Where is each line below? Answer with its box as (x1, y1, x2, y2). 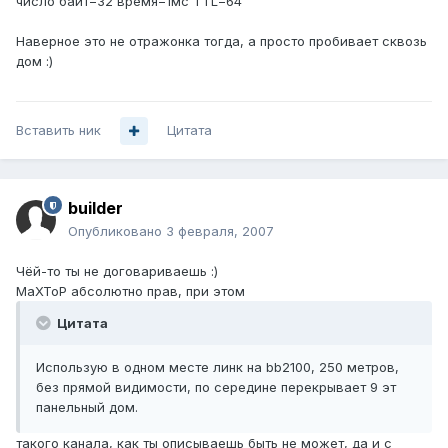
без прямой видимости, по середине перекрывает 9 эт (36, 379, 396, 396)
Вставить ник (16, 122, 101, 139)
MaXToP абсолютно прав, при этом (16, 283, 245, 300)
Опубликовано (68, 223, 166, 240)
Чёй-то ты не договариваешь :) (16, 263, 218, 280)
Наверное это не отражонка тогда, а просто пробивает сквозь (16, 33, 427, 50)
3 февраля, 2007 (166, 223, 274, 240)
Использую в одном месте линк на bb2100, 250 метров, (36, 359, 399, 376)
